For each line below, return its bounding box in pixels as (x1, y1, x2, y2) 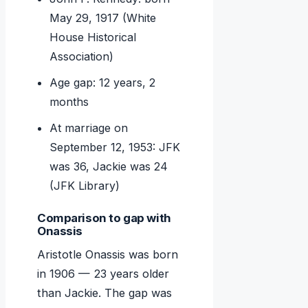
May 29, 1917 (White (49, 11, 157, 25)
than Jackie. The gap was (37, 286, 172, 300)
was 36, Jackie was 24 (49, 159, 168, 174)
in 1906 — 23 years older (37, 267, 169, 281)
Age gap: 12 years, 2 (49, 76, 156, 90)
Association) (49, 49, 114, 64)
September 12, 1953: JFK (49, 140, 181, 155)
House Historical (49, 30, 137, 45)
